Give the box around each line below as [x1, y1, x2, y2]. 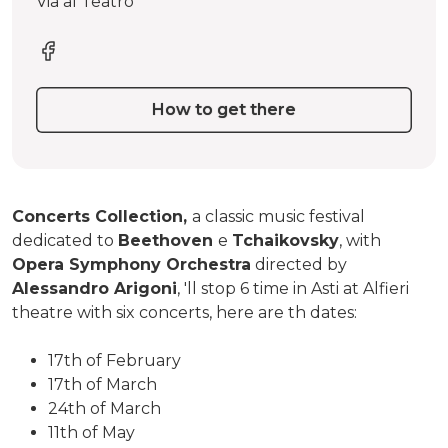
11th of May [48, 422, 135, 442]
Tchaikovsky [232, 230, 339, 250]
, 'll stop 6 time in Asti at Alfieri [177, 278, 409, 298]
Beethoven [118, 230, 218, 250]
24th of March [48, 398, 161, 418]
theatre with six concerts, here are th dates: [12, 302, 357, 322]
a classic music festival [192, 206, 365, 226]
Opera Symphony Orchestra [12, 254, 251, 274]
